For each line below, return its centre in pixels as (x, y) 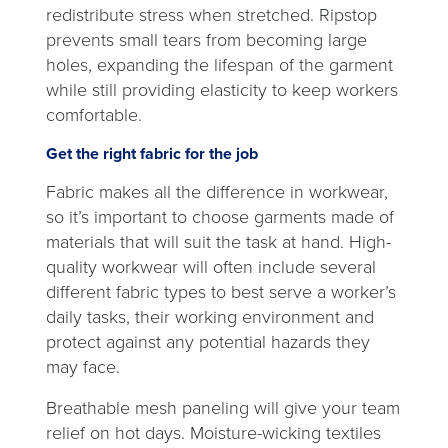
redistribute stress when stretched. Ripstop (211, 15)
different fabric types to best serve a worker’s (221, 292)
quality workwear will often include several (211, 267)
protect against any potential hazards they (208, 342)
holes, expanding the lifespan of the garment (219, 65)
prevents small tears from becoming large (206, 40)
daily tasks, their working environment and (210, 317)
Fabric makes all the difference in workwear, (217, 192)
